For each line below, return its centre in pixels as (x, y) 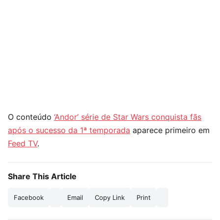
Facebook (29, 197)
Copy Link (110, 197)
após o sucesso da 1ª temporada (69, 130)
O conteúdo (31, 117)
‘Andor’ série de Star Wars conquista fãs (128, 117)
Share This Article (42, 176)
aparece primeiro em (170, 130)
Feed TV (23, 143)
